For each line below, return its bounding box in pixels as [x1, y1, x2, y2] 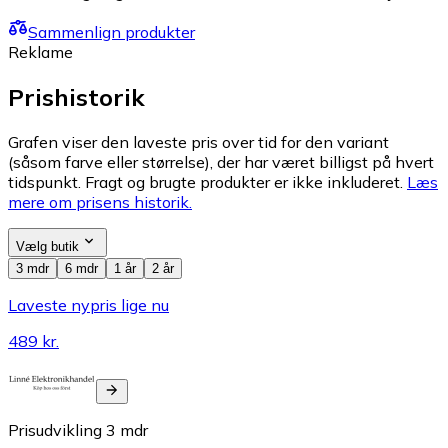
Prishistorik [8, 82, 145, 113]
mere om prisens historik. [8, 192, 192, 213]
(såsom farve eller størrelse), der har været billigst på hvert [8, 152, 434, 173]
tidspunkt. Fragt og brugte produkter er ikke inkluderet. [8, 172, 403, 193]
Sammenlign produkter [28, 22, 195, 43]
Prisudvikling [8, 420, 102, 441]
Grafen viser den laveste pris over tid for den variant [8, 132, 389, 153]
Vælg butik [16, 239, 79, 255]
